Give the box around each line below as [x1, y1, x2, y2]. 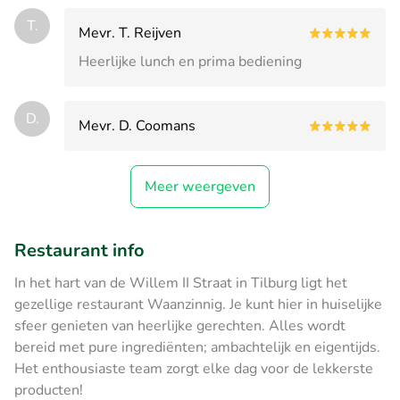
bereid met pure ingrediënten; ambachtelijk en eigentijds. [14, 337, 380, 357]
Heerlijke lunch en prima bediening [79, 51, 302, 71]
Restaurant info [14, 237, 145, 262]
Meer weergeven [145, 176, 255, 196]
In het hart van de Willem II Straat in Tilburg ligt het [14, 272, 347, 293]
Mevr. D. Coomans [79, 115, 196, 136]
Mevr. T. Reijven [79, 22, 181, 43]
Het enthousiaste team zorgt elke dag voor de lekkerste [14, 358, 373, 379]
